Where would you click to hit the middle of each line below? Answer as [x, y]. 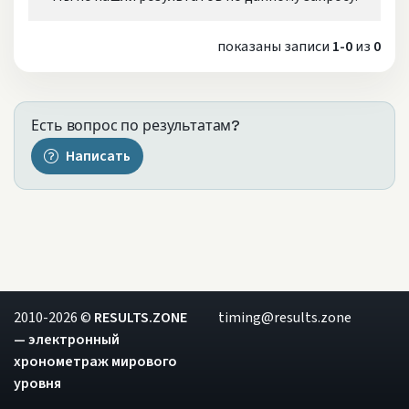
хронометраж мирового [95, 362]
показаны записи [275, 47]
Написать [98, 157]
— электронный [67, 340]
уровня [37, 383]
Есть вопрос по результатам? [136, 126]
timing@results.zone [285, 318]
